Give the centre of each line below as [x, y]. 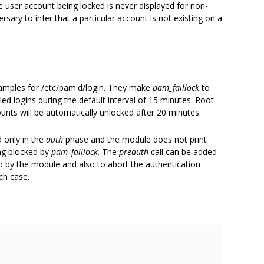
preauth [134, 152]
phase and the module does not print [135, 139]
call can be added [183, 152]
